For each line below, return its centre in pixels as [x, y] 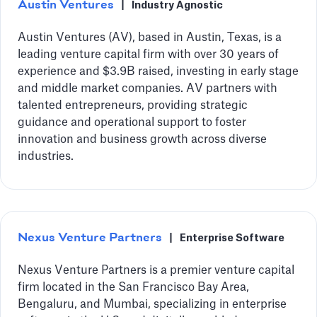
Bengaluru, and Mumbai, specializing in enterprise [152, 304]
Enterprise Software [232, 238]
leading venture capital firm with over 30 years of [148, 54]
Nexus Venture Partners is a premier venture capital [156, 270]
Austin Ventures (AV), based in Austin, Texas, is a [150, 38]
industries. [46, 156]
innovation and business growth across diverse [142, 139]
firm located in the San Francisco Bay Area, [133, 287]
